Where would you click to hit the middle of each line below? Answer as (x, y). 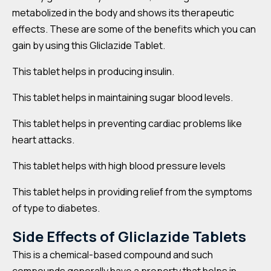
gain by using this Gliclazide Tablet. (89, 45)
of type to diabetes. (56, 208)
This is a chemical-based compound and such (113, 255)
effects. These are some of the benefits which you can (134, 29)
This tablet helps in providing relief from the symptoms (132, 192)
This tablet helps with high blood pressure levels (119, 166)
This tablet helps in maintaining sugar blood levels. (122, 97)
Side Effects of (64, 236)
